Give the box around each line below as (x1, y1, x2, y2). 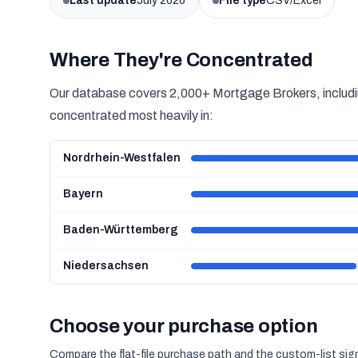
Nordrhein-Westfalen (63, 152, 181, 164)
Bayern (63, 188, 103, 200)
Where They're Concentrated (50, 50, 313, 70)
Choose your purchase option (50, 316, 318, 336)
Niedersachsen (63, 260, 149, 272)
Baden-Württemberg (63, 224, 178, 236)
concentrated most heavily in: (50, 109, 213, 122)
